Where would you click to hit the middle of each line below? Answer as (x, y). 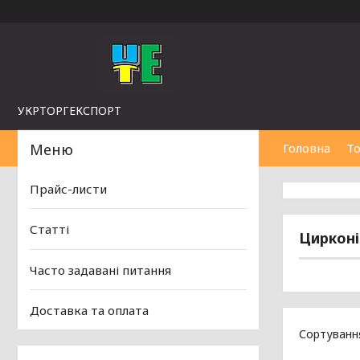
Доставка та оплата (89, 310)
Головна (307, 148)
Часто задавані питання (100, 270)
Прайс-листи (68, 189)
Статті (49, 229)
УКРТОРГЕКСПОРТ (70, 110)
